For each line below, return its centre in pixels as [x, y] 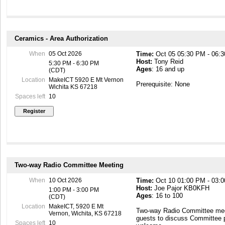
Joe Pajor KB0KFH [181, 188]
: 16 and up [168, 69]
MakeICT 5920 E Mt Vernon [86, 80]
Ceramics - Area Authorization [61, 39]
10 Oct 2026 [65, 181]
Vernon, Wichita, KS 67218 [85, 214]
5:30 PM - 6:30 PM [74, 64]
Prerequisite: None [163, 84]
